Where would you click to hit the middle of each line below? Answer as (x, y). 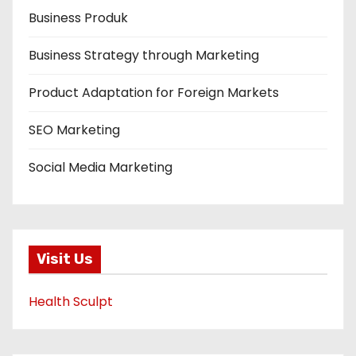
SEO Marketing (74, 130)
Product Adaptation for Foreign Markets (154, 92)
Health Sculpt (71, 302)
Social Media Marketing (101, 167)
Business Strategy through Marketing (144, 55)
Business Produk (78, 17)
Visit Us (65, 259)
